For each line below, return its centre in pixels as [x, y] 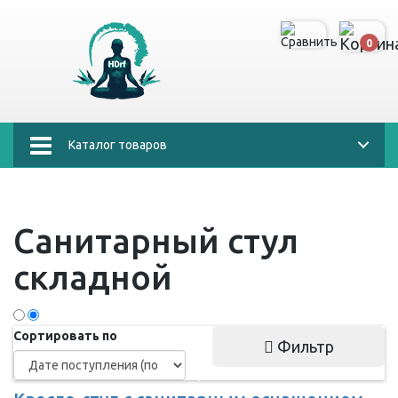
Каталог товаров [118, 145]
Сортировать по [65, 336]
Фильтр [303, 346]
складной [93, 277]
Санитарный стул [156, 241]
